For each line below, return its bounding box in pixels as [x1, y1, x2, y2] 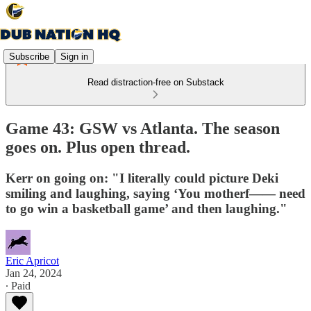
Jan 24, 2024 [6, 267, 62, 279]
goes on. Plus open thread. [6, 137, 190, 156]
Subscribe [9, 51, 49, 62]
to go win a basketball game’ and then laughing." [6, 201, 287, 216]
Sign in [60, 51, 88, 62]
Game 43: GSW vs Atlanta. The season [6, 119, 280, 137]
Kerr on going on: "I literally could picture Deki [6, 170, 278, 185]
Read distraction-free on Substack [87, 77, 224, 87]
